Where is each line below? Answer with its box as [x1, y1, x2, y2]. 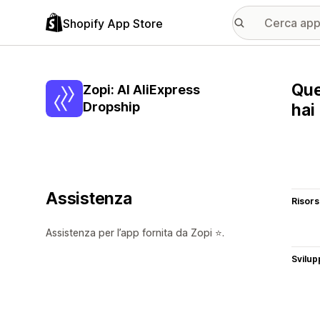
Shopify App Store [63, 16, 163, 31]
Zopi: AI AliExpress [83, 82, 200, 97]
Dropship [83, 99, 140, 114]
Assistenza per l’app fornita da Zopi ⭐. [46, 226, 224, 239]
